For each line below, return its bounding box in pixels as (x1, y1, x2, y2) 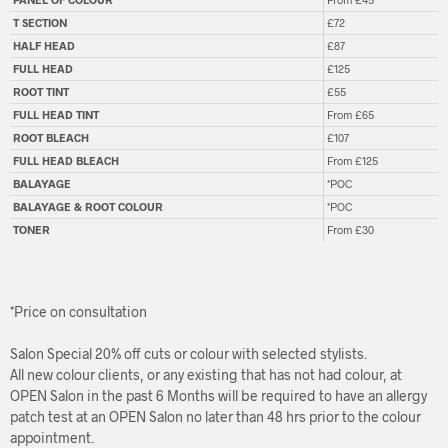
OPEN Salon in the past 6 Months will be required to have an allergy (10, 387, 427, 405)
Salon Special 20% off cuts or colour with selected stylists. (10, 345, 367, 363)
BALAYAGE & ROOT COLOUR (13, 200, 163, 214)
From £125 (327, 154, 378, 168)
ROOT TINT (13, 85, 69, 99)
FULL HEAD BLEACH (13, 154, 119, 168)
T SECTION (13, 16, 67, 30)
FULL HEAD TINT (13, 108, 99, 122)
